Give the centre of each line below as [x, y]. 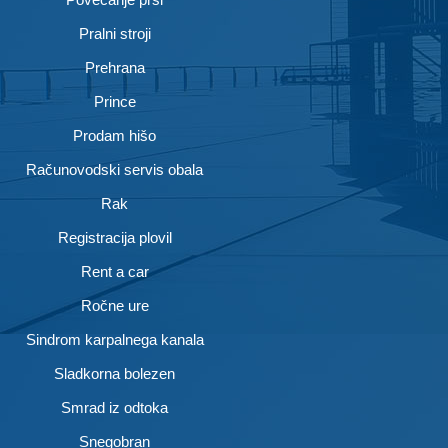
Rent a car [114, 272]
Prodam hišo [114, 136]
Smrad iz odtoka [114, 408]
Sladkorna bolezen [114, 374]
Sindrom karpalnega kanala [114, 340]
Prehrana [114, 68]
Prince [114, 102]
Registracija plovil [114, 238]
